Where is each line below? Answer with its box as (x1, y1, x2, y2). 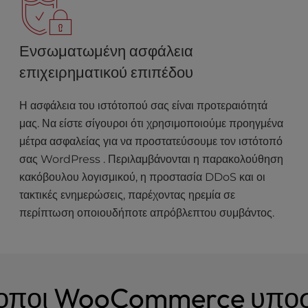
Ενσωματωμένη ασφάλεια (19, 41, 194, 60)
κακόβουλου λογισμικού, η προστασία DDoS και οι (19, 170, 266, 184)
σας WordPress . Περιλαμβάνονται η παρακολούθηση (19, 153, 284, 166)
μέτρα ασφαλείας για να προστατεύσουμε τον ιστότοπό (19, 135, 283, 148)
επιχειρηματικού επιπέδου (19, 63, 194, 82)
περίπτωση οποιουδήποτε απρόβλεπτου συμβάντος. (19, 206, 275, 219)
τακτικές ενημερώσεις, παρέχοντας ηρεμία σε (19, 188, 236, 201)
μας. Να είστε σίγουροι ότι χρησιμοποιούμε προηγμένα (19, 117, 284, 130)
